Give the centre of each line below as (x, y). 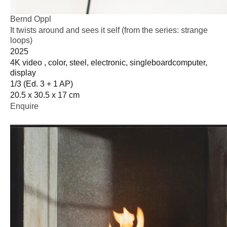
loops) (21, 40)
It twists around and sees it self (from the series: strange (109, 30)
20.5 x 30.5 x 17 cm (45, 95)
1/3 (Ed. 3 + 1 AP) (42, 84)
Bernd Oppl (31, 19)
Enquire (24, 106)
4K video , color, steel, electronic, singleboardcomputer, (109, 62)
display (23, 72)
